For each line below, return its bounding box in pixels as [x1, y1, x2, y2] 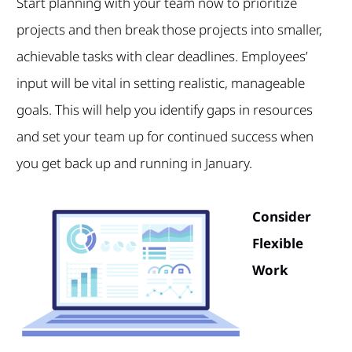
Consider [251, 207, 311, 225]
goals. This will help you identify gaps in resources [16, 100, 313, 119]
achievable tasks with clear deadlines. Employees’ [16, 46, 308, 65]
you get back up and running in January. [16, 153, 252, 172]
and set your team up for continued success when [16, 126, 313, 145]
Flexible [251, 233, 303, 252]
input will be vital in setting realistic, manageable [16, 73, 305, 92]
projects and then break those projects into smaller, [16, 20, 322, 38]
